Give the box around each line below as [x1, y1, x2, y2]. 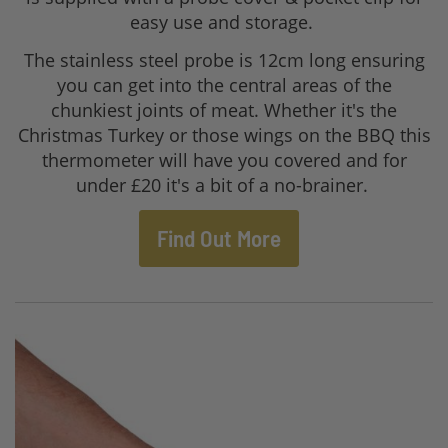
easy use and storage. [130, 10, 318, 35]
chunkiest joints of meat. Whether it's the [51, 97, 397, 122]
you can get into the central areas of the [56, 72, 392, 97]
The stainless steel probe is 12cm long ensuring [23, 47, 425, 72]
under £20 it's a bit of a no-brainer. [75, 172, 373, 197]
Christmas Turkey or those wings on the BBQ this [17, 122, 431, 147]
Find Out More [157, 224, 281, 253]
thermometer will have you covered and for [41, 147, 407, 172]
